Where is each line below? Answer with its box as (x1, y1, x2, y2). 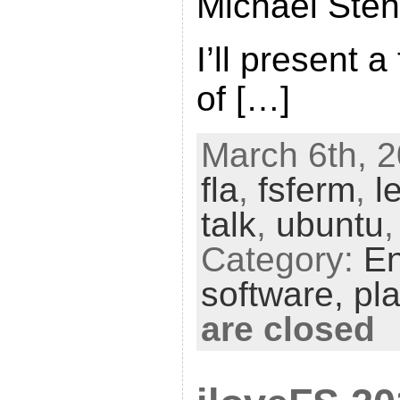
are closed (200, 309, 375, 348)
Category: (200, 239, 363, 279)
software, (200, 274, 354, 313)
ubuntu (275, 204, 384, 244)
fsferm (257, 170, 355, 209)
